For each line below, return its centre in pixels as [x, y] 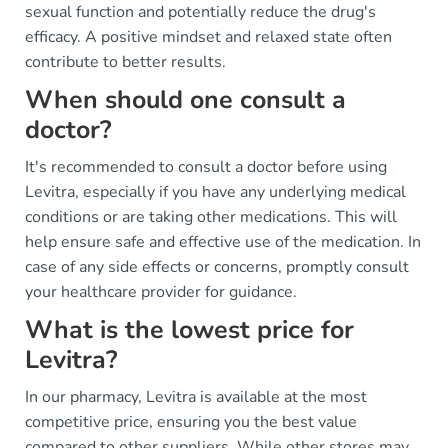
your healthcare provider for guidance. [161, 292]
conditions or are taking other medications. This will [211, 217]
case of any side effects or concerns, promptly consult [217, 267]
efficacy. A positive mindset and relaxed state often [208, 37]
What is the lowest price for [189, 330]
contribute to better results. [125, 62]
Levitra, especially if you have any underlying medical [215, 192]
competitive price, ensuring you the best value [191, 422]
